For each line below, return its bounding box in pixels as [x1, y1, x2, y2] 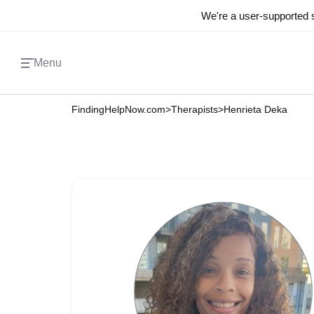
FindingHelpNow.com [71, 104, 165, 115]
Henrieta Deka [224, 104, 287, 115]
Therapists [171, 104, 218, 115]
